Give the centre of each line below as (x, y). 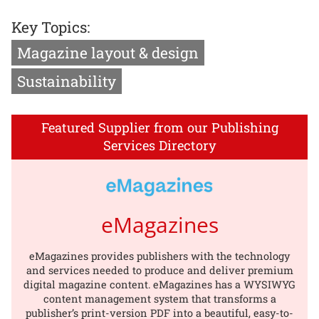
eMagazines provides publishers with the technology (159, 256)
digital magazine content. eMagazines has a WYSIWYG (159, 284)
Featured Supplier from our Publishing (159, 128)
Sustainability (67, 81)
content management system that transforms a (159, 298)
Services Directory (159, 146)
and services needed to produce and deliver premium (159, 270)
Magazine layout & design (108, 52)
